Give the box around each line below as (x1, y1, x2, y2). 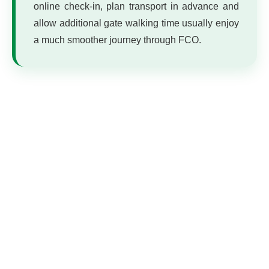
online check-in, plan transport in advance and (34, 1, 239, 11)
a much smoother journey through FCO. (34, 35, 201, 45)
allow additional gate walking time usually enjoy (34, 18, 239, 28)
